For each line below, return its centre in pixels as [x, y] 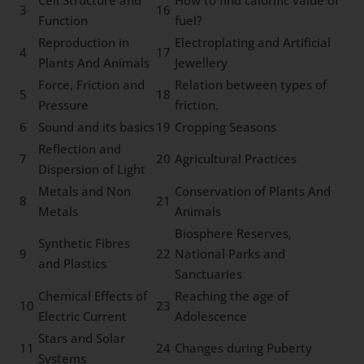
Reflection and [80, 148]
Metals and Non [85, 191]
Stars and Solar [82, 338]
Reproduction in [84, 42]
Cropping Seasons [226, 126]
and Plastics [73, 263]
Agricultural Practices [236, 158]
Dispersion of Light [92, 169]
